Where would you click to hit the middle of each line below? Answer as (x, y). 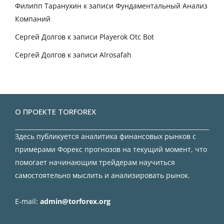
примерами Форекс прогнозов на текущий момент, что (111, 149)
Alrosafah (115, 55)
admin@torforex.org (75, 201)
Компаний (33, 19)
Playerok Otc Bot (127, 37)
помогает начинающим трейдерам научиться (95, 162)
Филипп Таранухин (48, 6)
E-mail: (27, 201)
